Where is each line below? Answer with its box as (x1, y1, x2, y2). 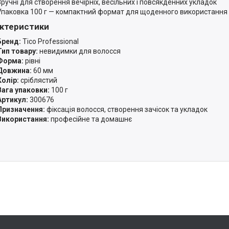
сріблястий (19, 76, 57, 84)
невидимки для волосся (38, 47, 121, 55)
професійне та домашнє (49, 114, 132, 123)
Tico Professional (21, 37, 79, 45)
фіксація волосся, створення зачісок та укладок (45, 105, 208, 113)
